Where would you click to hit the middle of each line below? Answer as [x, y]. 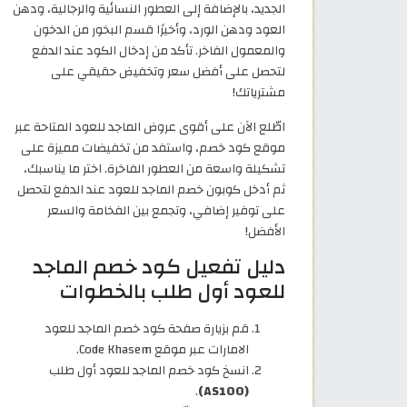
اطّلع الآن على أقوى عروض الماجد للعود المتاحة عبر [150, 126]
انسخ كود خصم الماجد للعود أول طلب [149, 370]
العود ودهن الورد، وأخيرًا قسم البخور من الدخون [159, 29]
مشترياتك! [259, 92]
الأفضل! [265, 231]
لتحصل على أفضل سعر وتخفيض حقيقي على [168, 71]
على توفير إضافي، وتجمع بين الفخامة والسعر [166, 210]
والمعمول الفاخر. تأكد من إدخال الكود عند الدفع [159, 50]
